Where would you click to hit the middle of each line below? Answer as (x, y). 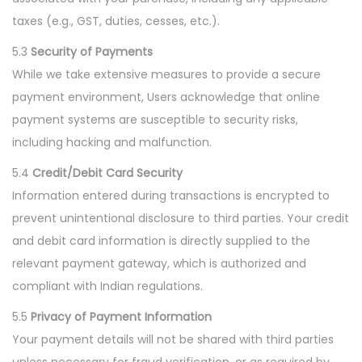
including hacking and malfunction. (112, 142)
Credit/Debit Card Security (107, 173)
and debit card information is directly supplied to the (161, 241)
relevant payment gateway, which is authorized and (159, 263)
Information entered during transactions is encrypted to (171, 196)
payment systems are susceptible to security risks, (155, 120)
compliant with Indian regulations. (107, 286)
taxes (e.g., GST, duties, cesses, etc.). (116, 21)
